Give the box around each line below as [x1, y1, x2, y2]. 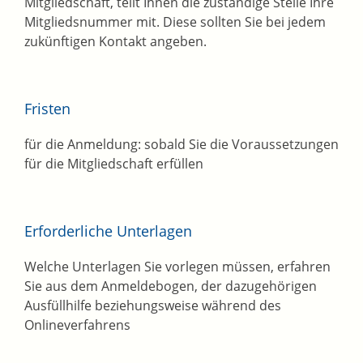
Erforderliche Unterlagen [24, 221, 192, 241]
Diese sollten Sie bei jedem [163, 13, 326, 32]
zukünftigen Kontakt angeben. [24, 32, 207, 51]
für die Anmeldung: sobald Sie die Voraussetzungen [24, 135, 339, 154]
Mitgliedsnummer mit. [24, 13, 163, 32]
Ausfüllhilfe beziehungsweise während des [24, 297, 281, 315]
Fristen [24, 99, 70, 119]
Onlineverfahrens [24, 316, 130, 335]
